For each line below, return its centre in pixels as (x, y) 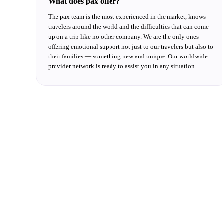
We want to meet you (96, 185)
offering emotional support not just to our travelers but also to (131, 46)
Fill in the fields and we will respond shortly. (97, 205)
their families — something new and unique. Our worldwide (128, 56)
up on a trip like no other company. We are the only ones (123, 36)
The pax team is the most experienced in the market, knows (127, 17)
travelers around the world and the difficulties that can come (128, 27)
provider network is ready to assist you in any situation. (122, 66)
